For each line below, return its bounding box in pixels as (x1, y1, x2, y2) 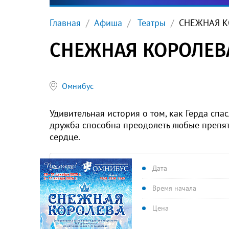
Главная (50, 17, 81, 29)
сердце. (50, 131, 80, 143)
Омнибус (62, 80, 94, 91)
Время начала (152, 184, 196, 193)
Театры (135, 17, 166, 29)
